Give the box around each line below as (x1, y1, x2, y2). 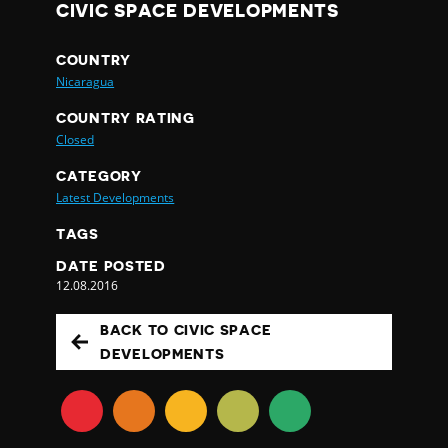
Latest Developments (56, 189, 175, 207)
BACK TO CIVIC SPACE (100, 323, 272, 338)
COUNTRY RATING (56, 111, 195, 126)
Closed (56, 131, 95, 149)
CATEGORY (56, 169, 142, 184)
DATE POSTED (56, 259, 166, 274)
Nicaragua (56, 73, 115, 91)
